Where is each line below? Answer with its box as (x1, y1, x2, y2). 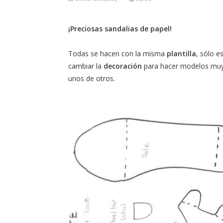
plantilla (167, 49, 196, 58)
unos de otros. (68, 74, 117, 83)
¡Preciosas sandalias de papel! (68, 24, 172, 33)
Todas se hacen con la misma (68, 49, 167, 58)
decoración (104, 61, 144, 71)
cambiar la (68, 61, 104, 71)
